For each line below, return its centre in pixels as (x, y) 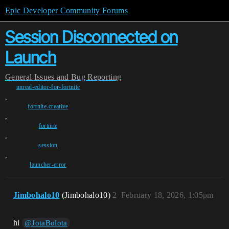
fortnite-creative (48, 106)
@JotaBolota (46, 223)
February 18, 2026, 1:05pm (167, 195)
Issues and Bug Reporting (78, 77)
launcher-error (48, 165)
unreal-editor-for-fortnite (48, 87)
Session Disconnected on (91, 37)
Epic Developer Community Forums (66, 10)
